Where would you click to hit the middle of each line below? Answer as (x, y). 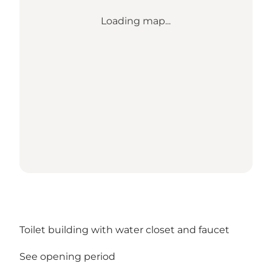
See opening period (67, 257)
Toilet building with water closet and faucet (124, 230)
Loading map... (136, 21)
